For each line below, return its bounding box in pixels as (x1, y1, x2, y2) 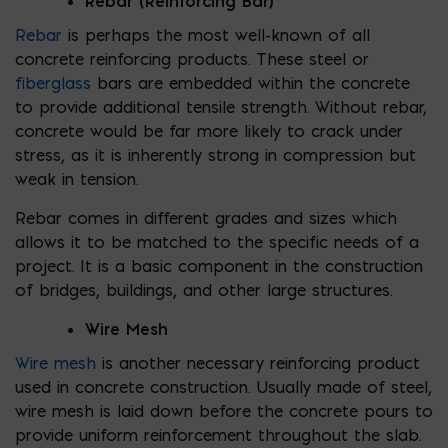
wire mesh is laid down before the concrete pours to (15, 400, 433, 421)
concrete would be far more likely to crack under (15, 120, 403, 141)
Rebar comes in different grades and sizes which (15, 207, 397, 228)
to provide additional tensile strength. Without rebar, (15, 96, 427, 117)
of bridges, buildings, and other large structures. (15, 279, 392, 300)
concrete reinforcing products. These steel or (15, 48, 369, 69)
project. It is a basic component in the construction (15, 255, 423, 276)
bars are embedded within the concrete (91, 72, 410, 93)
